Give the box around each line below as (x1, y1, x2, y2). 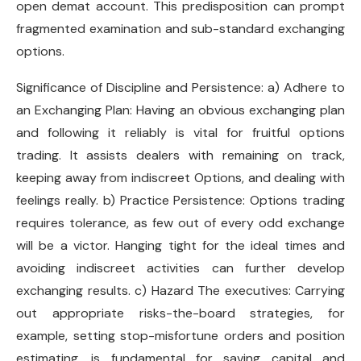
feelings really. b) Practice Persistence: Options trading (16, 192, 345, 209)
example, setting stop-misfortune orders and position (16, 327, 345, 344)
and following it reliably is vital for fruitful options (16, 124, 345, 141)
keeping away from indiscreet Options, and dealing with (16, 169, 345, 186)
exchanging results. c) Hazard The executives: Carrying (16, 282, 345, 299)
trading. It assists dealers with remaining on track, (16, 147, 345, 164)
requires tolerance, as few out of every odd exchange (16, 214, 345, 231)
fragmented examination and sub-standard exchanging (16, 20, 345, 37)
